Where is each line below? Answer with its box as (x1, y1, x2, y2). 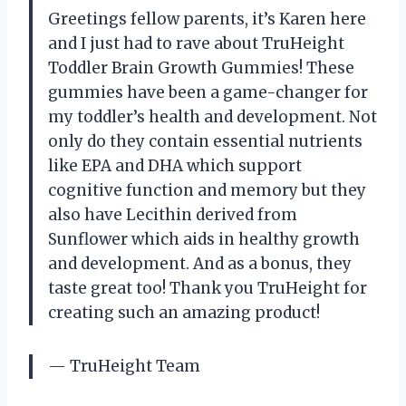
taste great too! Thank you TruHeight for (48, 278, 367, 299)
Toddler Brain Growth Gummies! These (48, 58, 354, 79)
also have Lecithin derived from (48, 205, 297, 226)
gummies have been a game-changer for (48, 82, 368, 103)
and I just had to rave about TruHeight (48, 34, 344, 54)
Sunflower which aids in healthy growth (48, 229, 360, 250)
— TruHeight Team (48, 356, 200, 377)
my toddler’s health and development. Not (48, 107, 377, 128)
